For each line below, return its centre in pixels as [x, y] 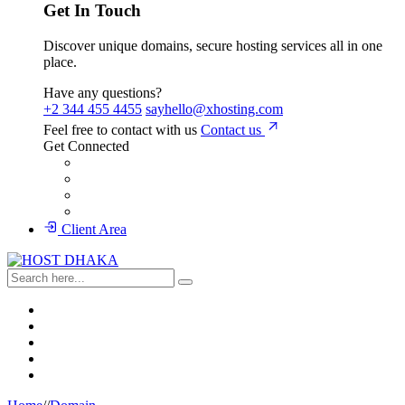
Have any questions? [103, 93]
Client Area [92, 230]
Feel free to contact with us [120, 130]
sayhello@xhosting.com [214, 109]
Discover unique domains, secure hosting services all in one [213, 46]
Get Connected [86, 146]
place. [60, 62]
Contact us [233, 130]
